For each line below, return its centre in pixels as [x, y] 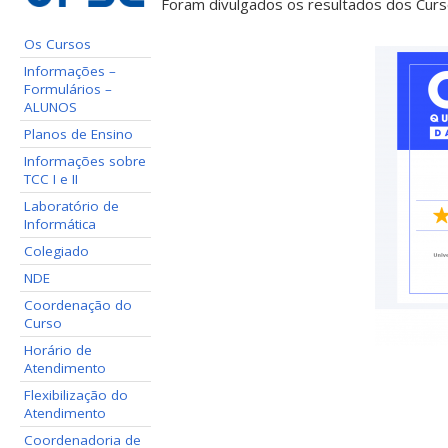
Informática [60, 223]
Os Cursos [58, 43]
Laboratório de [72, 205]
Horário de [58, 349]
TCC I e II [51, 178]
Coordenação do [78, 304]
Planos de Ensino [79, 133]
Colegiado [57, 250]
